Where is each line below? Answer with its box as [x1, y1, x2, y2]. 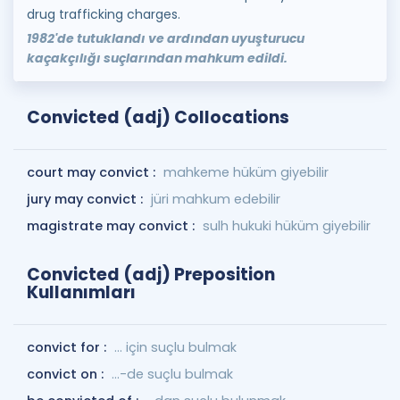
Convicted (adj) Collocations [27, 105, 289, 129]
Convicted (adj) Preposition [27, 262, 275, 287]
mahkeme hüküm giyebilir [163, 163, 329, 181]
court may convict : [27, 163, 159, 181]
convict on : [27, 365, 107, 383]
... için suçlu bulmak [114, 338, 237, 356]
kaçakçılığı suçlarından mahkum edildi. [27, 49, 287, 67]
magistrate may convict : [27, 217, 198, 235]
